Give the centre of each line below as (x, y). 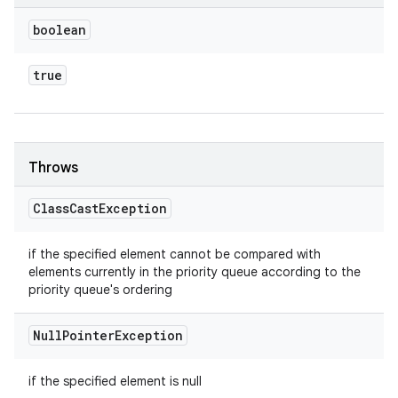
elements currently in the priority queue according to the (195, 272)
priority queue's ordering (100, 290)
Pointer (88, 335)
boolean (60, 30)
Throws (53, 168)
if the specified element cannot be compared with (175, 254)
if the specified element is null (115, 381)
